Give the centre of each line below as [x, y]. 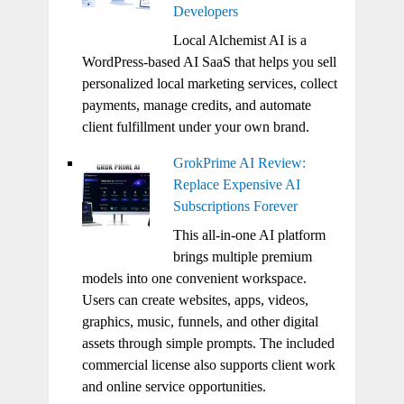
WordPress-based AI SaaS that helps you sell [209, 61]
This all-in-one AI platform [249, 234]
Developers [205, 11]
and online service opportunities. [174, 386]
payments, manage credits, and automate [196, 105]
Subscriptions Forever [235, 206]
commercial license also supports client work [208, 364]
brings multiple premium [242, 256]
